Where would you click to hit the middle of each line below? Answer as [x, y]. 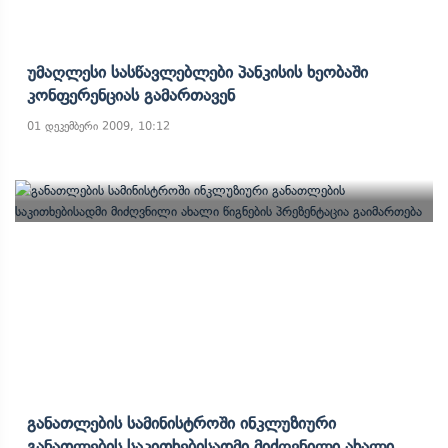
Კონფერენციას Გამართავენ [131, 95]
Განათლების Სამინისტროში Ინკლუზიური [181, 423]
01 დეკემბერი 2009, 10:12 [98, 126]
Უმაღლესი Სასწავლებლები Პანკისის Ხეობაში [197, 72]
